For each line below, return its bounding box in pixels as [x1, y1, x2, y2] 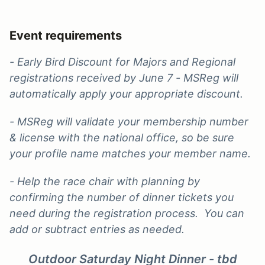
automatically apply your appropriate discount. [9, 87, 246, 100]
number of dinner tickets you [87, 190, 234, 203]
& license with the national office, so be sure [9, 131, 234, 144]
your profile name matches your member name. [9, 147, 251, 160]
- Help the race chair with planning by [9, 174, 200, 188]
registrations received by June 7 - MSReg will [9, 71, 238, 84]
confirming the [9, 190, 84, 203]
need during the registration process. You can [9, 206, 244, 219]
